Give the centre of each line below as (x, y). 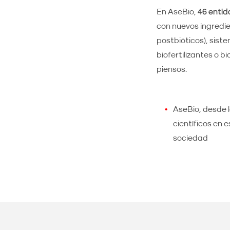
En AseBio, (177, 12)
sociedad (190, 138)
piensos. (171, 69)
